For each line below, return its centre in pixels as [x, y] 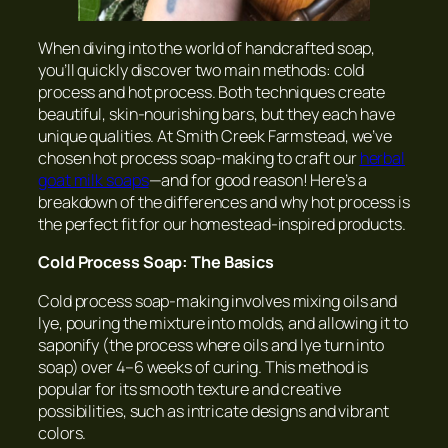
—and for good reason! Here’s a [257, 180]
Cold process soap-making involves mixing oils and [218, 300]
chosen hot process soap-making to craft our [199, 158]
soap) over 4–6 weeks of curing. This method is [203, 366]
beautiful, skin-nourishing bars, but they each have [216, 114]
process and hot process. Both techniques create [212, 92]
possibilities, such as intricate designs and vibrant [213, 410]
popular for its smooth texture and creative [189, 388]
